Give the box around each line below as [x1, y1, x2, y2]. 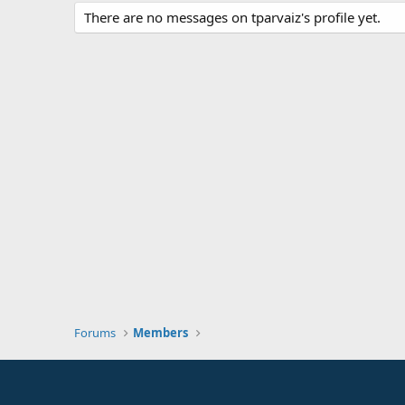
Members [133, 325, 189, 341]
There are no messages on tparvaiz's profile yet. [84, 7, 381, 26]
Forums [74, 325, 116, 341]
